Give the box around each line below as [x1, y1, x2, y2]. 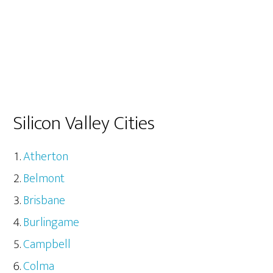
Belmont [23, 168, 65, 190]
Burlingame [23, 212, 80, 233]
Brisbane [23, 190, 66, 211]
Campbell [23, 234, 71, 255]
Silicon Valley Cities [13, 107, 155, 140]
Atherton [23, 146, 69, 168]
